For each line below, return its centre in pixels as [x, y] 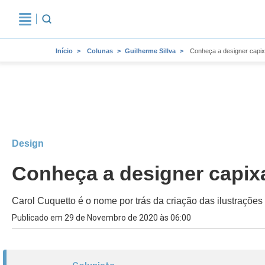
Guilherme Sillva [150, 51]
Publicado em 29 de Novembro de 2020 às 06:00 [101, 218]
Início [64, 51]
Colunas [100, 51]
